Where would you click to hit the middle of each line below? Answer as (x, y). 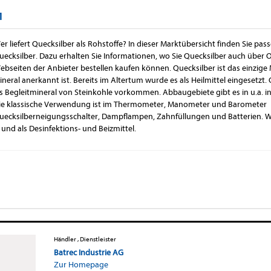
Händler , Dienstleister (85, 239)
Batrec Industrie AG (88, 252)
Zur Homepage (81, 264)
